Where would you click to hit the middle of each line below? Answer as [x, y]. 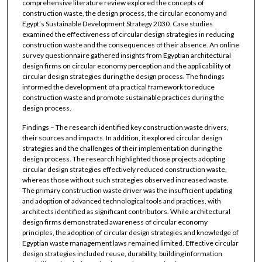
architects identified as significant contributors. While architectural [126, 212]
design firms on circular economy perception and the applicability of [126, 65]
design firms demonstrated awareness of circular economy [115, 222]
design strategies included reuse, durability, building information [122, 254]
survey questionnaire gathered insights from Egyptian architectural [126, 55]
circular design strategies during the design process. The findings [123, 76]
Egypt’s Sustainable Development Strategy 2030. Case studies [117, 23]
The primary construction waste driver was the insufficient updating [127, 191]
